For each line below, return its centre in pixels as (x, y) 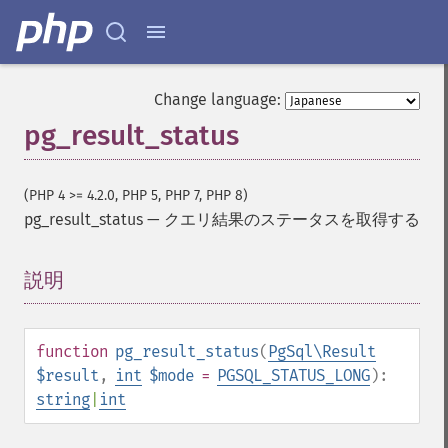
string (63, 399)
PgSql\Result (322, 351)
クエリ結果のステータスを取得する (292, 219)
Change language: (217, 99)
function (72, 351)
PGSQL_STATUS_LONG (293, 375)
